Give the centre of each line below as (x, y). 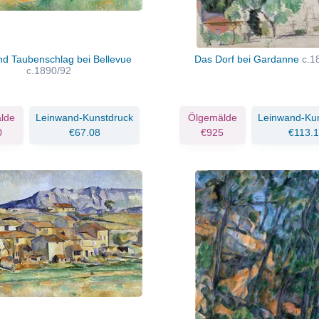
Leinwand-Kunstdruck (84, 117)
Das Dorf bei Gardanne (248, 59)
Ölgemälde (212, 117)
